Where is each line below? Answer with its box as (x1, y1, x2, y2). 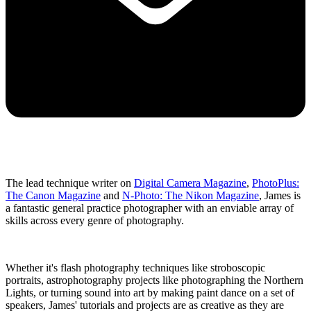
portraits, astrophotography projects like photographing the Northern (6, 274, 303, 287)
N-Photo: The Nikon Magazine (122, 190, 259, 202)
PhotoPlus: (252, 177, 299, 190)
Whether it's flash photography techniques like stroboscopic (6, 262, 265, 274)
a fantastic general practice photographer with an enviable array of (6, 202, 294, 215)
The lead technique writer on (6, 177, 134, 190)
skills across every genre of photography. (6, 215, 187, 227)
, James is (259, 190, 301, 202)
